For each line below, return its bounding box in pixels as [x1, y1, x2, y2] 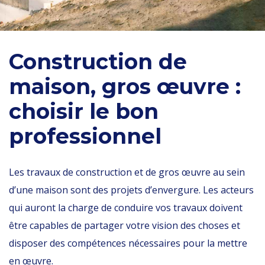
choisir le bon [9, 98, 159, 124]
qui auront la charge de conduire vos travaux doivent [9, 201, 243, 214]
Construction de [9, 49, 187, 75]
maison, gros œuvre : [9, 73, 241, 99]
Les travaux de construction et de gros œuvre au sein [9, 166, 245, 179]
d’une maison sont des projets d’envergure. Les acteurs [9, 183, 254, 196]
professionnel [9, 123, 161, 149]
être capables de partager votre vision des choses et [9, 219, 240, 232]
